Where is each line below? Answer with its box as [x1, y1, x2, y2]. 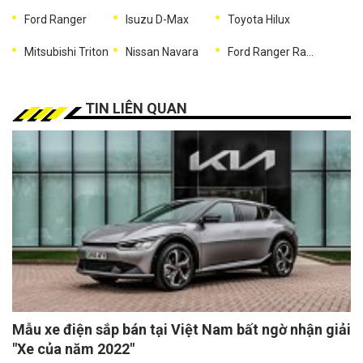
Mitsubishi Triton [24, 45, 109, 59]
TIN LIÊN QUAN [85, 100, 187, 117]
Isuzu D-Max [126, 13, 190, 27]
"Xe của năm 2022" [12, 340, 135, 358]
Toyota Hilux [227, 13, 290, 27]
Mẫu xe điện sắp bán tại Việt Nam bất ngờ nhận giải [12, 321, 351, 339]
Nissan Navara [126, 45, 199, 59]
